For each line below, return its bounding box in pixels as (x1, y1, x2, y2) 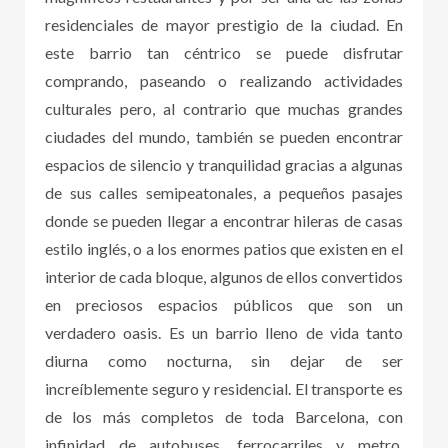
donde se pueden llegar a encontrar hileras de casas (45, 210, 403, 230)
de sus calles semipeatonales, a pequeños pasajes (45, 182, 403, 202)
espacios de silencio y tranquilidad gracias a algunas (45, 154, 403, 174)
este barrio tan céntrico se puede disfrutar (45, 42, 403, 62)
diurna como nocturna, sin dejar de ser (45, 350, 403, 370)
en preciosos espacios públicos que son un (45, 294, 403, 314)
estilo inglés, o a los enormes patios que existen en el (45, 238, 403, 258)
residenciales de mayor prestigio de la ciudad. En (45, 14, 403, 34)
